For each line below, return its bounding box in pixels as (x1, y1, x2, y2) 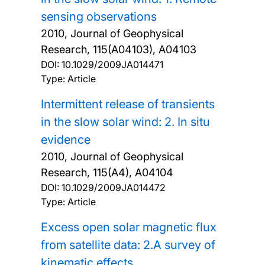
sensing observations (40, 9, 157, 24)
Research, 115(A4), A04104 (40, 166, 173, 179)
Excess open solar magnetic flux (40, 219, 216, 234)
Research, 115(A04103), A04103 (40, 43, 196, 56)
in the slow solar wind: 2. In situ (40, 114, 210, 129)
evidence (40, 132, 91, 147)
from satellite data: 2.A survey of (40, 237, 215, 252)
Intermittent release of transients (40, 96, 215, 111)
